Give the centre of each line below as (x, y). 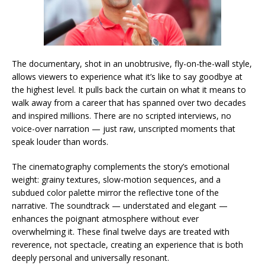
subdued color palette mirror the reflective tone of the (115, 192)
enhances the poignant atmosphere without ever (105, 218)
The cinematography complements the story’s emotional (121, 166)
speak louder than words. (60, 141)
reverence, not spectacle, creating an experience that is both (127, 244)
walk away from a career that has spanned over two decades (129, 102)
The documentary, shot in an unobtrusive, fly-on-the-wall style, (132, 63)
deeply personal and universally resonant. (91, 257)
